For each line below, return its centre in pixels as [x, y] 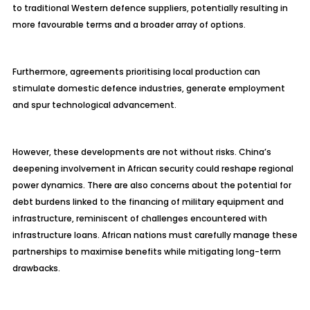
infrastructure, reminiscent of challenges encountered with [139, 218]
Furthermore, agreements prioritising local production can [136, 72]
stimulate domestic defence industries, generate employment [148, 88]
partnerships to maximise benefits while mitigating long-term [146, 252]
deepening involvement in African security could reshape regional [153, 168]
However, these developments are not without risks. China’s [142, 152]
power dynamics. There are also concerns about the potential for [152, 185]
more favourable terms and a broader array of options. [129, 25]
